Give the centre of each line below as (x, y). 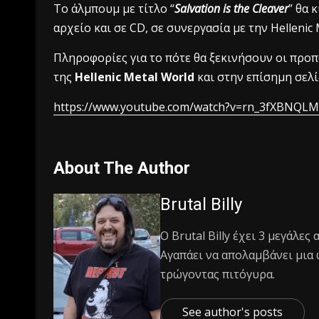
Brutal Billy (201, 205)
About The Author (122, 168)
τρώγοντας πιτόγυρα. (218, 274)
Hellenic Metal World (135, 77)
